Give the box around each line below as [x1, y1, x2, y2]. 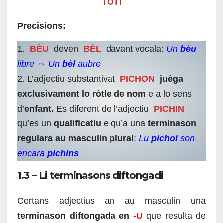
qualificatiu [54, 118, 101, 129]
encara [17, 148, 47, 159]
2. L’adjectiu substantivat [17, 74, 117, 84]
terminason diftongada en [17, 210, 133, 221]
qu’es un [17, 118, 54, 129]
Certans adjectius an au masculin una [17, 195, 206, 206]
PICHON [120, 74, 155, 84]
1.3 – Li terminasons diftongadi [17, 169, 163, 182]
